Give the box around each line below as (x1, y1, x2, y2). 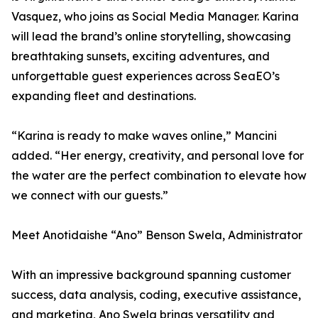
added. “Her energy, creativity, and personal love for (11, 148, 304, 163)
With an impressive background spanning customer (11, 268, 291, 283)
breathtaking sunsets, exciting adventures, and (11, 49, 270, 64)
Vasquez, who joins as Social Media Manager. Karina (11, 9, 299, 24)
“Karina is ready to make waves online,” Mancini (11, 128, 277, 143)
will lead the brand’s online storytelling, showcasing (11, 29, 291, 44)
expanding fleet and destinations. (11, 89, 196, 104)
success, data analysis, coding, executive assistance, (11, 287, 301, 302)
